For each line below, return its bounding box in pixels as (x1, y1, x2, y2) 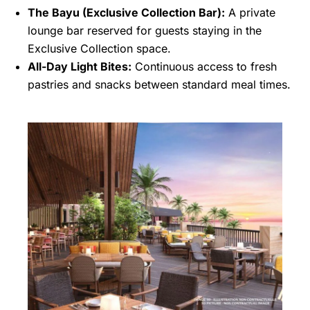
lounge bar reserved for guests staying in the (28, 24, 262, 38)
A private (225, 6, 275, 20)
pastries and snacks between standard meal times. (28, 77, 291, 92)
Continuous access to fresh (131, 60, 277, 74)
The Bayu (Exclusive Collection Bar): (28, 6, 225, 20)
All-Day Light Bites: (28, 60, 131, 74)
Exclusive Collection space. (28, 42, 171, 56)
